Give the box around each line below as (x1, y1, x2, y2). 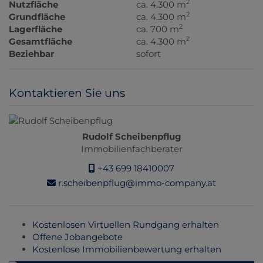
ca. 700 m (136, 23, 180, 35)
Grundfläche (9, 11, 65, 22)
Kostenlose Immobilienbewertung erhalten (32, 243, 221, 255)
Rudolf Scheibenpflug (82, 130, 181, 142)
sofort (136, 48, 161, 59)
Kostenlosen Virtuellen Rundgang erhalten (32, 218, 219, 230)
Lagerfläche (9, 23, 62, 35)
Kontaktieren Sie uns (9, 86, 125, 100)
